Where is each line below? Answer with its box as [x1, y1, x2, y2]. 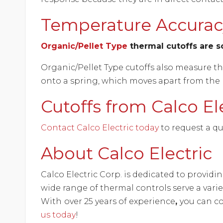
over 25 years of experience [64, 197, 176, 207]
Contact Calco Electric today [41, 123, 159, 133]
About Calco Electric [41, 143, 213, 164]
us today [41, 210, 76, 220]
